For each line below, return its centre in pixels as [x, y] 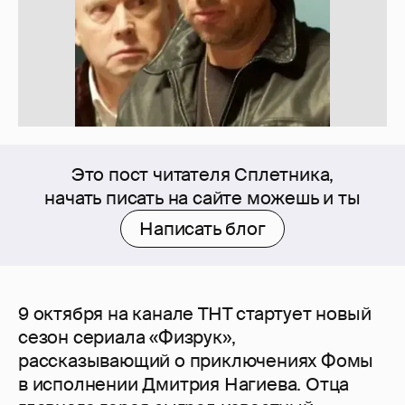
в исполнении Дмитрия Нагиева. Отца [184, 385]
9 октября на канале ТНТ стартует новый [195, 314]
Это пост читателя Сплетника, [202, 175]
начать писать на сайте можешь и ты [202, 198]
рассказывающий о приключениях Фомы [196, 361]
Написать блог [202, 229]
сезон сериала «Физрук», [127, 338]
